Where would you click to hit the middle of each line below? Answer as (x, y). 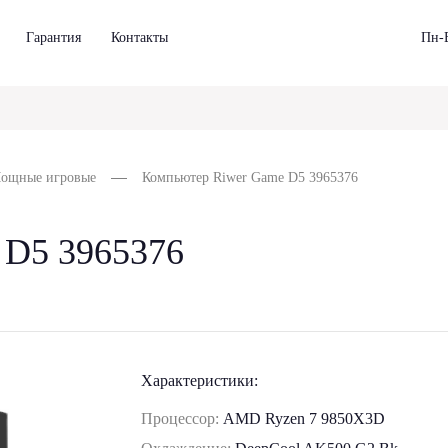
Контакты (139, 37)
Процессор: (182, 418)
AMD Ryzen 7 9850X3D (304, 418)
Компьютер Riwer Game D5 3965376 (250, 177)
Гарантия (53, 37)
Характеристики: (200, 380)
